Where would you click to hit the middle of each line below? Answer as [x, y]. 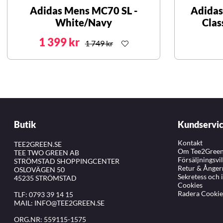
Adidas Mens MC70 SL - [84, 11]
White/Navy [84, 23]
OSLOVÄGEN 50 [39, 170]
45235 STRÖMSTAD [45, 178]
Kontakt [190, 143]
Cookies [190, 185]
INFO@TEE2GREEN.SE [69, 203]
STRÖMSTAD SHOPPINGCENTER [67, 161]
